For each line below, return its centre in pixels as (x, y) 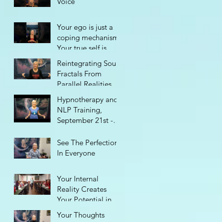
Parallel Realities (84, 84)
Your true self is (82, 48)
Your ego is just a (85, 27)
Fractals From (79, 73)
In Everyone (76, 153)
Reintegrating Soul (87, 63)
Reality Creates (82, 189)
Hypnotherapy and (87, 99)
